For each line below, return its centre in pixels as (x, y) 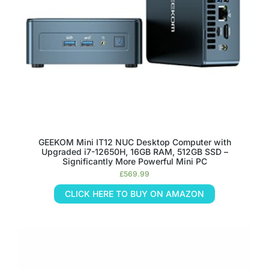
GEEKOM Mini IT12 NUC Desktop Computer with (134, 142)
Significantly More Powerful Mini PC (134, 161)
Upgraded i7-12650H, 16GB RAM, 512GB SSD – (134, 152)
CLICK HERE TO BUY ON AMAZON (134, 194)
